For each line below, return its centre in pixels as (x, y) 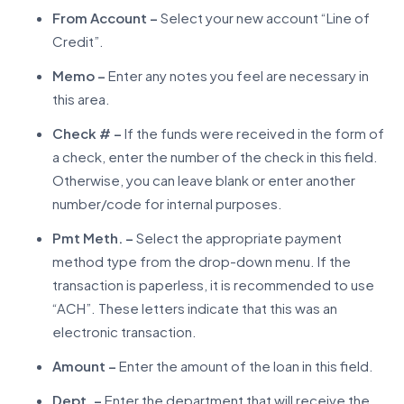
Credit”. (78, 41)
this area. (81, 98)
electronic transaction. (124, 331)
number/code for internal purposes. (167, 203)
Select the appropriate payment (237, 237)
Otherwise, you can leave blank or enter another (203, 179)
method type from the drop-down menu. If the (201, 261)
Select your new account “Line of (263, 17)
